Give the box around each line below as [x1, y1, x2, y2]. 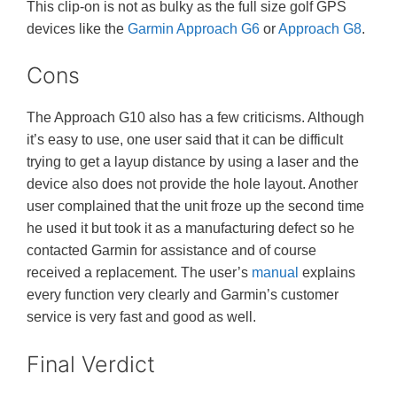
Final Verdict [27, 350, 155, 378]
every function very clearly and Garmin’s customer [27, 287, 339, 303]
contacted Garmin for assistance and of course [27, 243, 316, 259]
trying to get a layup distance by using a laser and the [27, 154, 359, 170]
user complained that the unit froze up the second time [27, 198, 364, 214]
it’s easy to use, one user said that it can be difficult [27, 132, 343, 148]
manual [252, 265, 299, 281]
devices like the [27, 20, 128, 36]
